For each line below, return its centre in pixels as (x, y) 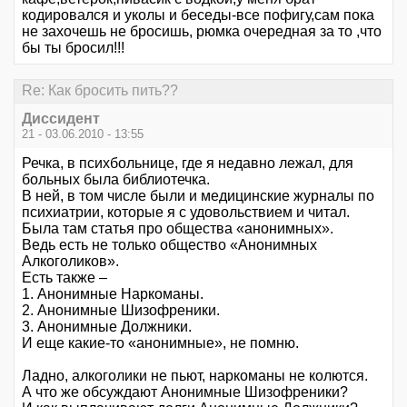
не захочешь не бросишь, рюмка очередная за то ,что (202, 32)
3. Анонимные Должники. (107, 326)
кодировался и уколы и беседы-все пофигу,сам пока (198, 15)
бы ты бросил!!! (73, 48)
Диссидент (61, 118)
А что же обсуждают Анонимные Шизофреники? (185, 392)
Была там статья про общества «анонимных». (178, 228)
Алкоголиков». (70, 261)
